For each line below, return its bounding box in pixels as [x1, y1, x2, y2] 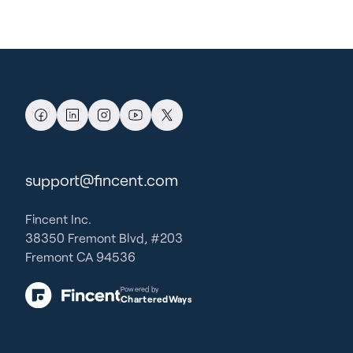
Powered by [121, 284, 159, 294]
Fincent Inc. [25, 211, 91, 227]
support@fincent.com [25, 170, 178, 190]
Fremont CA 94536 [25, 249, 136, 265]
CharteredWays [121, 293, 192, 305]
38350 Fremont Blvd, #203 [25, 230, 183, 246]
